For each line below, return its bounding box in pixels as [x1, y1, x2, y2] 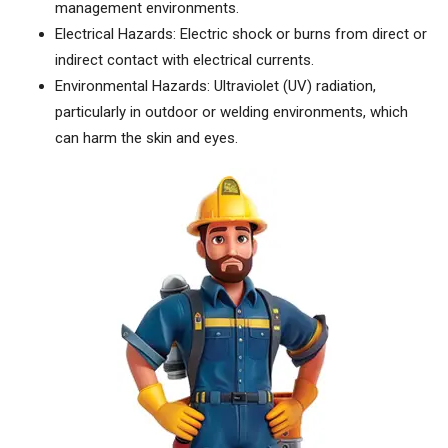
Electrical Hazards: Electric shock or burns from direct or [55, 25, 427, 44]
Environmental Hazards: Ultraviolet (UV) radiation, [55, 77, 376, 96]
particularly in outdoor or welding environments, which [55, 103, 408, 122]
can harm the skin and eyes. [55, 129, 238, 148]
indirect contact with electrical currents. [55, 51, 314, 70]
